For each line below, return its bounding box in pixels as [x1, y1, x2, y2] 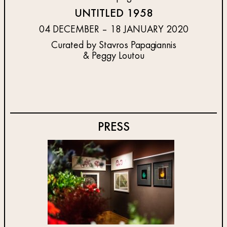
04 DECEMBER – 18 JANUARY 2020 [39, 24, 188, 35]
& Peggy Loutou [83, 51, 144, 61]
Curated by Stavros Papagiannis [51, 40, 176, 51]
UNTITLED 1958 [74, 8, 153, 19]
